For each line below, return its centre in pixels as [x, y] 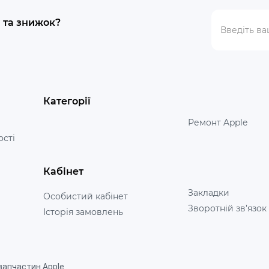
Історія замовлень [83, 212]
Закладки [208, 193]
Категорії [67, 101]
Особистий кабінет [85, 196]
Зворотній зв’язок [227, 208]
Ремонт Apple [217, 122]
